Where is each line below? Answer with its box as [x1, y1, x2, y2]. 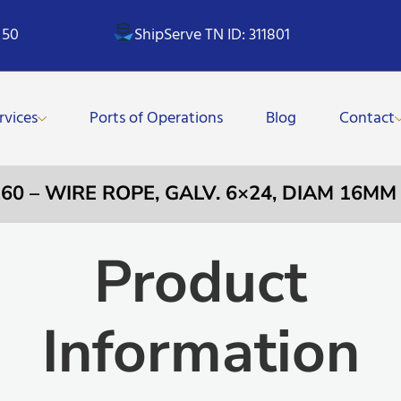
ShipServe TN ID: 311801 [134, 21, 291, 48]
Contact [339, 105, 396, 132]
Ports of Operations [90, 105, 224, 132]
